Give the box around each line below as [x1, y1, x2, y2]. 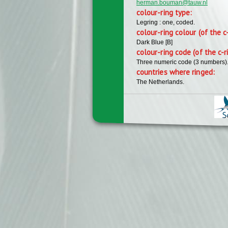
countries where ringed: [136, 67, 217, 77]
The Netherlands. [136, 78, 184, 85]
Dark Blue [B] [136, 38, 173, 46]
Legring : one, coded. [136, 18, 195, 26]
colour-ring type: [136, 7, 194, 17]
